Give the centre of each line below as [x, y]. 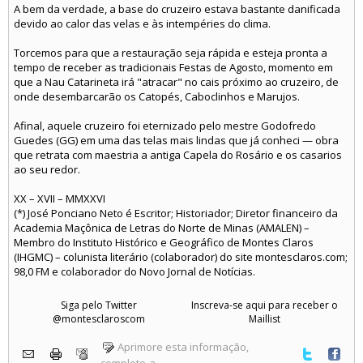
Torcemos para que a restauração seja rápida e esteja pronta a [171, 53]
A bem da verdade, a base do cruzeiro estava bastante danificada [177, 9]
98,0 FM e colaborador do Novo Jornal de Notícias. [135, 271]
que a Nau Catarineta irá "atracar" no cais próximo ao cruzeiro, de [176, 82]
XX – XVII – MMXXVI [60, 199]
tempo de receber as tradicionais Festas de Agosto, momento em [173, 67]
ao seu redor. [47, 169]
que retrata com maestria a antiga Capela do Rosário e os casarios [178, 155]
